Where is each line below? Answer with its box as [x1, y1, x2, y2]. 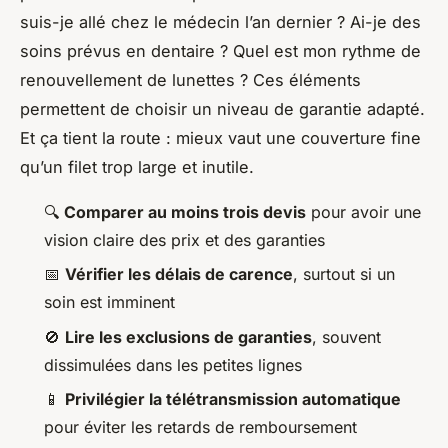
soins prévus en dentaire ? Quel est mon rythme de [20, 40, 421, 61]
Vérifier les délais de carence [65, 264, 293, 285]
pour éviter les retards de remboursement [44, 417, 357, 438]
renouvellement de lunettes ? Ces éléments [20, 69, 361, 90]
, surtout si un [293, 264, 395, 285]
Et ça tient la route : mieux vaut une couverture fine [20, 127, 421, 148]
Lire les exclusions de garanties [65, 326, 312, 347]
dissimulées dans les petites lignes [44, 354, 302, 375]
